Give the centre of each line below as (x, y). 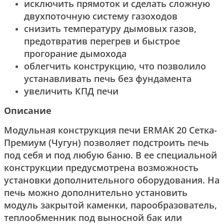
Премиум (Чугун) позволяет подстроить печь (106, 142)
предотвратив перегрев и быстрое (102, 41)
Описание (28, 110)
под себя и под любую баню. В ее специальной (110, 155)
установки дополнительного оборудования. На (112, 180)
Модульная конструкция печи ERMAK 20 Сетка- (110, 130)
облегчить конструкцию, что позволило (115, 66)
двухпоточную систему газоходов (101, 16)
